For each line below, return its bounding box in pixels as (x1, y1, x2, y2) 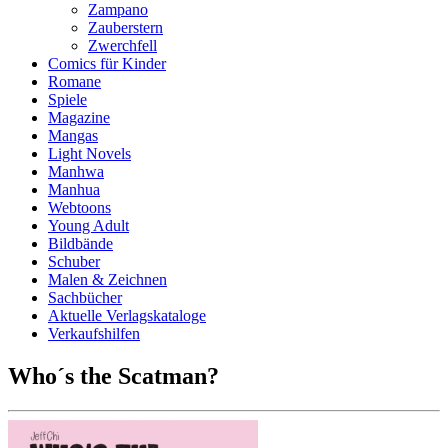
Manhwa (48, 163, 104, 180)
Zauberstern (88, 19, 163, 36)
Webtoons (48, 199, 111, 216)
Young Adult (48, 217, 129, 234)
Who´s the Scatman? (8, 362, 219, 389)
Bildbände (48, 235, 113, 252)
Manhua (48, 181, 100, 198)
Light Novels (48, 145, 131, 162)
